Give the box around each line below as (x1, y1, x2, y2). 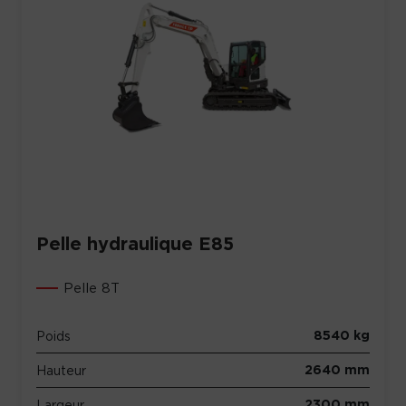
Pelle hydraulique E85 (36, 232, 234, 256)
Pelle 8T (63, 279, 120, 296)
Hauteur (36, 362, 86, 378)
